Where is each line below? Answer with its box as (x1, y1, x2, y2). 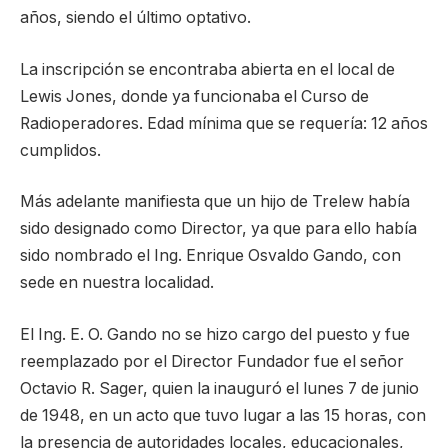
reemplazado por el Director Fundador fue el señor (20, 351, 404, 371)
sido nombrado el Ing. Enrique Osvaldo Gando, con (20, 246, 401, 266)
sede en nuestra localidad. (20, 273, 214, 293)
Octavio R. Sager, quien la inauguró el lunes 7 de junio (20, 378, 419, 398)
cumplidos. (20, 140, 101, 160)
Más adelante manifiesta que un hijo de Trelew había (20, 192, 410, 212)
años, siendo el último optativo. (20, 8, 251, 28)
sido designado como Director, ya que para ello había (20, 219, 417, 239)
